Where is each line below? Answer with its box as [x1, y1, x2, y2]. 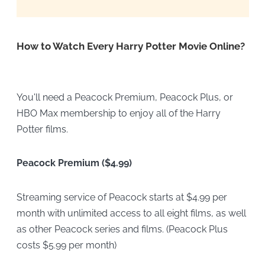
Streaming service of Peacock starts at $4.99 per [16, 191, 227, 203]
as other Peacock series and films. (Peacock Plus [16, 223, 228, 235]
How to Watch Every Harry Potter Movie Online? [16, 40, 245, 52]
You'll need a [16, 91, 72, 103]
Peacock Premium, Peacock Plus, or [74, 91, 233, 103]
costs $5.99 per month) [16, 239, 117, 251]
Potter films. [16, 123, 68, 135]
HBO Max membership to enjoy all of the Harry [16, 107, 221, 119]
